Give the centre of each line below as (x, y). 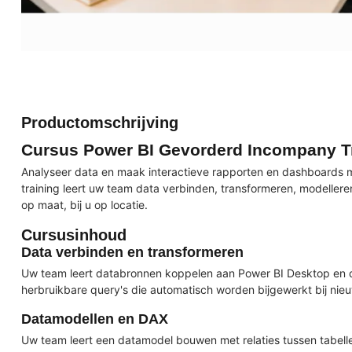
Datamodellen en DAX (95, 319)
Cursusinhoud (74, 235)
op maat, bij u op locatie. (84, 204)
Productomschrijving (100, 122)
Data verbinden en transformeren (132, 252)
